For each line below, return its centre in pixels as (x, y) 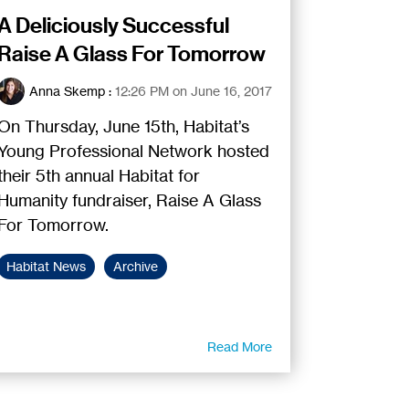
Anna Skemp (67, 91)
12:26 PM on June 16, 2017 (193, 91)
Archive (135, 267)
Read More (240, 347)
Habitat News (46, 267)
